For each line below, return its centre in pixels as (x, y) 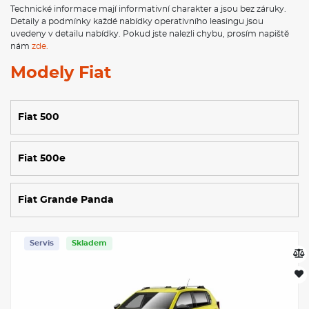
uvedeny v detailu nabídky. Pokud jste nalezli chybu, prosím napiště (150, 33)
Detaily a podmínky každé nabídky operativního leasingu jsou (137, 21)
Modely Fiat (61, 73)
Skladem (89, 243)
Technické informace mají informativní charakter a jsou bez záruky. (148, 9)
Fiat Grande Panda (66, 200)
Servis (42, 243)
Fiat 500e (42, 158)
